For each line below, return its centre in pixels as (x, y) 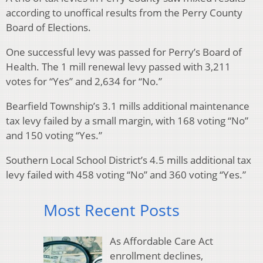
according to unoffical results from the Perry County (124, 13)
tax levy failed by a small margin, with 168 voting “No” (127, 121)
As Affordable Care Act (161, 241)
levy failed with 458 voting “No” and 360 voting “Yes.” (126, 175)
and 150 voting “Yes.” (54, 136)
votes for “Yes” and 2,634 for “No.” (84, 82)
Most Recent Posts (112, 210)
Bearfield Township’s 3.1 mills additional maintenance (128, 106)
